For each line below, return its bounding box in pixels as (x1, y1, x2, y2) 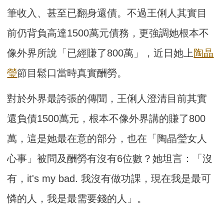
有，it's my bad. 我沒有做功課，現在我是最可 (7, 173, 211, 184)
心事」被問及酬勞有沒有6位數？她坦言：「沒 (7, 153, 213, 164)
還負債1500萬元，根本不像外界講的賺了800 (7, 113, 206, 124)
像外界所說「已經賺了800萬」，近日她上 (7, 47, 194, 59)
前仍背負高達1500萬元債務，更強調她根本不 (7, 27, 209, 39)
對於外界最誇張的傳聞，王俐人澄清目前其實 (7, 93, 207, 104)
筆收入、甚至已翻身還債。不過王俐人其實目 (7, 7, 207, 19)
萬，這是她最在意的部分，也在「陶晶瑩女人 (7, 133, 207, 144)
